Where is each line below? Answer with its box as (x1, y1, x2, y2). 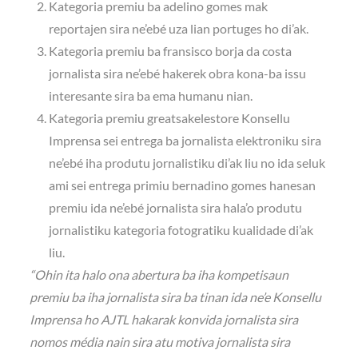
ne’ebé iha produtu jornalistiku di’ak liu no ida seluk (49, 154, 326, 170)
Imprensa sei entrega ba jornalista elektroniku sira (49, 132, 322, 148)
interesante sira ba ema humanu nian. (49, 87, 253, 103)
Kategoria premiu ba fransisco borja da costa (49, 42, 292, 58)
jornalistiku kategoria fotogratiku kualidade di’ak (49, 221, 314, 237)
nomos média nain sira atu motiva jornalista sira (30, 333, 291, 349)
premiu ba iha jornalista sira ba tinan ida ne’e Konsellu (30, 288, 322, 304)
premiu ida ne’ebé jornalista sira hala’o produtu (49, 199, 303, 215)
